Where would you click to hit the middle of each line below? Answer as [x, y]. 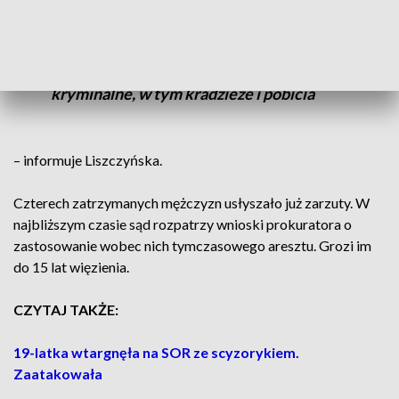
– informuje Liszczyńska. [88, 159]
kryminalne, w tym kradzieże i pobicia [182, 93]
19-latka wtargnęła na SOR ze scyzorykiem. [156, 352]
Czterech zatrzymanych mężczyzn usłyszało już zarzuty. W [191, 202]
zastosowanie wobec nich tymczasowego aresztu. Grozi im [192, 245]
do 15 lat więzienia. [71, 266]
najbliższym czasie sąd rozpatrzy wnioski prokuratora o [183, 224]
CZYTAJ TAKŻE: [66, 309]
